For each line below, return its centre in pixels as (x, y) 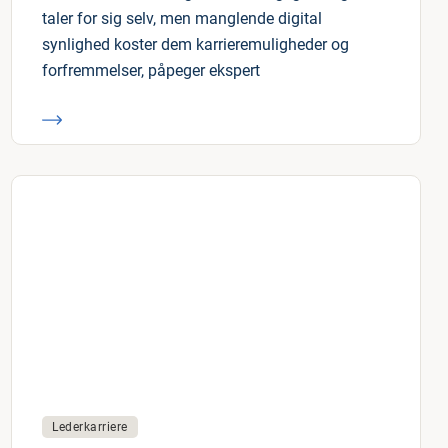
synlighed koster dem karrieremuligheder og (195, 44)
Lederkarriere (90, 427)
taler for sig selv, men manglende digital (182, 18)
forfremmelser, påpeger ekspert (151, 70)
